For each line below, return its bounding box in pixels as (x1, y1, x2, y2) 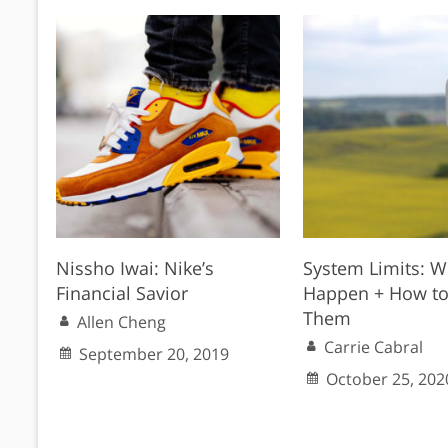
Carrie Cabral (323, 336, 423, 359)
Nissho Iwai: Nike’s (56, 256, 215, 281)
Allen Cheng (77, 311, 167, 334)
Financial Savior (56, 281, 189, 306)
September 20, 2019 (79, 343, 230, 366)
